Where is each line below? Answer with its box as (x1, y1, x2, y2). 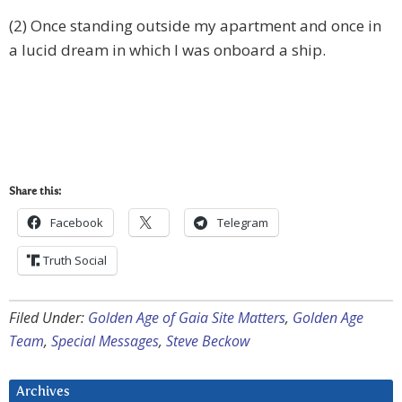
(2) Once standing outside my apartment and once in (9, 15, 381, 37)
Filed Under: (9, 308, 88, 328)
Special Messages (51, 331, 159, 352)
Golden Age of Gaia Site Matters (88, 308, 285, 328)
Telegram (217, 214, 268, 232)
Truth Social (43, 252, 107, 269)
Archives (16, 385, 70, 399)
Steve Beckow (166, 331, 249, 352)
